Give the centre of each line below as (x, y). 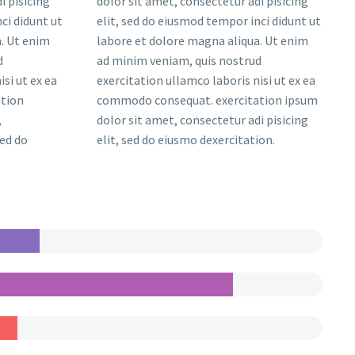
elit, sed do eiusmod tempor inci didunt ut (209, 21)
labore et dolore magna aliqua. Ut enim (203, 41)
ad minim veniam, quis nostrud (179, 61)
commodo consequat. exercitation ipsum (208, 100)
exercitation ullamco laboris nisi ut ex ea (206, 80)
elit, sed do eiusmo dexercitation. (186, 140)
